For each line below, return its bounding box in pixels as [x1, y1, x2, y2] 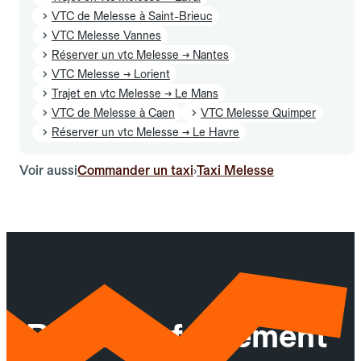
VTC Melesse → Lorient [52, 67, 170, 81]
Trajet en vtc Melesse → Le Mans [52, 86, 218, 100]
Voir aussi [19, 162, 77, 178]
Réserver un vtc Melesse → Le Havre [52, 125, 239, 139]
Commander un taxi [77, 162, 193, 178]
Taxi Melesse [197, 162, 274, 178]
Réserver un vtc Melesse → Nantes [52, 48, 229, 61]
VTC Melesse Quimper [201, 106, 316, 119]
